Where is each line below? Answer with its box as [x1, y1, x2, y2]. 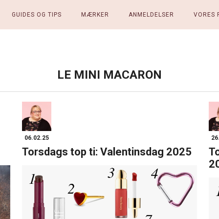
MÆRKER [81, 11, 109, 18]
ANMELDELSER [128, 11, 174, 18]
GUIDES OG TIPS [11, 11, 62, 18]
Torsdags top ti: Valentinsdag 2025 [22, 146, 192, 158]
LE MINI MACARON [57, 68, 162, 82]
